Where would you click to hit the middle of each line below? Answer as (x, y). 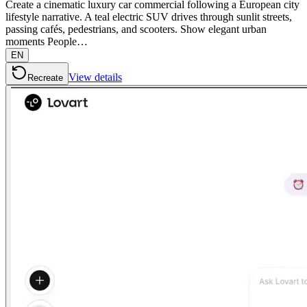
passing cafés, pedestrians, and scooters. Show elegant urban (136, 29)
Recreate (45, 77)
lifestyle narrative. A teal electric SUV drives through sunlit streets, (149, 16)
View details (95, 77)
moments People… (47, 41)
